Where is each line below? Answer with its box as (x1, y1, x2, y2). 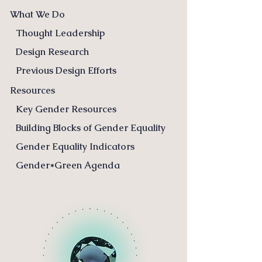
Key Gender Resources (16, 103, 116, 115)
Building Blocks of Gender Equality (16, 122, 166, 134)
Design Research (16, 46, 89, 58)
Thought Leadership (16, 27, 105, 39)
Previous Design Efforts (16, 64, 116, 77)
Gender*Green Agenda (16, 159, 120, 171)
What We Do (10, 8, 65, 20)
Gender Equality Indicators (16, 140, 135, 153)
